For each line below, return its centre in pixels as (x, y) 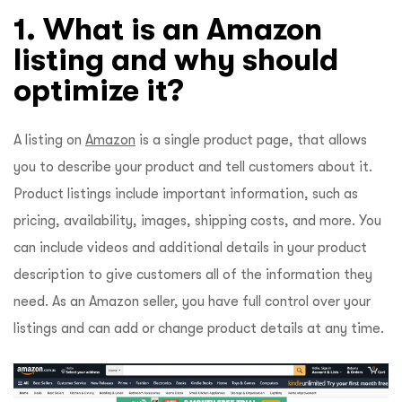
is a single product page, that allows (251, 140)
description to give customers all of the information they (193, 275)
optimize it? (99, 90)
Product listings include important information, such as (186, 194)
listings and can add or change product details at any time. (201, 329)
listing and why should (176, 60)
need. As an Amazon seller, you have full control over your (192, 302)
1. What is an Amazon (168, 29)
